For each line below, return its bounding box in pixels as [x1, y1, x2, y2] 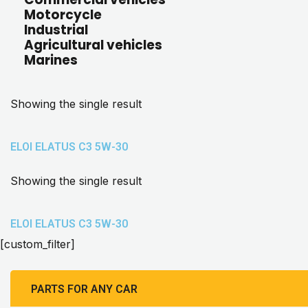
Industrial [24, 21, 88, 39]
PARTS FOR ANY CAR [31, 283, 137, 296]
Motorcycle [24, 5, 102, 24]
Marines [24, 51, 78, 69]
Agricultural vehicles [24, 36, 162, 54]
